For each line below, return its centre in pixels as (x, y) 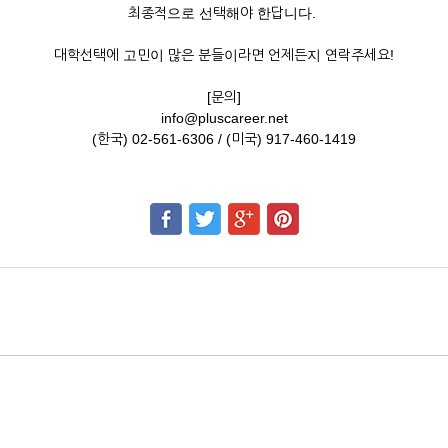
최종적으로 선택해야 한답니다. (224, 13)
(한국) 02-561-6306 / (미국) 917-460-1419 (224, 139)
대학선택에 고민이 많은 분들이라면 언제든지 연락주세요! (224, 55)
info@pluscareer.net (224, 118)
